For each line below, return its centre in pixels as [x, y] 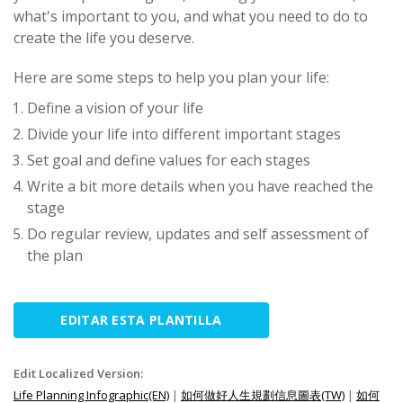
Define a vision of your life [115, 108]
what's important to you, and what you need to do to [191, 16]
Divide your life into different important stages [184, 134]
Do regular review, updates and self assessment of [198, 234]
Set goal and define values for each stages [169, 160]
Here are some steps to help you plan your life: [171, 77]
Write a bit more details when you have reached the [200, 186]
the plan [55, 255]
